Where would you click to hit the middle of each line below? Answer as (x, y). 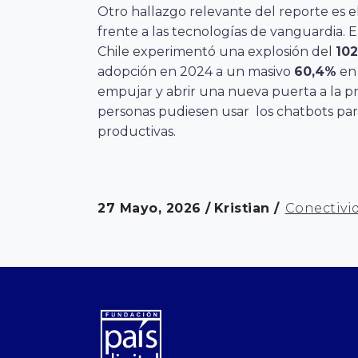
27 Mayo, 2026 (151, 208)
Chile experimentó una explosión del (217, 51)
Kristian (244, 208)
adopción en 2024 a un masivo (196, 71)
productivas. (137, 131)
